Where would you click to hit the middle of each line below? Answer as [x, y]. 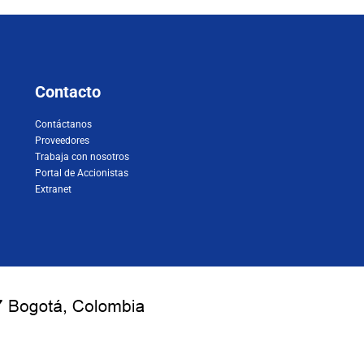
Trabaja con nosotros [82, 156]
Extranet [54, 189]
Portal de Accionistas [82, 173]
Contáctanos [64, 124]
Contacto [68, 91]
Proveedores [63, 140]
